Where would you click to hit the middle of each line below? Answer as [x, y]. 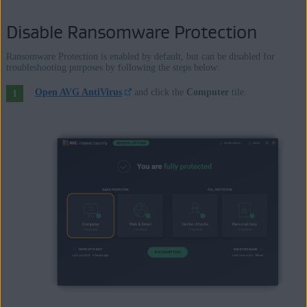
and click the [159, 92]
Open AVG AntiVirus [78, 92]
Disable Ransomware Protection [131, 32]
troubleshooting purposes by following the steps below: [113, 67]
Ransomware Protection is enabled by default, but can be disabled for [140, 56]
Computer [208, 92]
